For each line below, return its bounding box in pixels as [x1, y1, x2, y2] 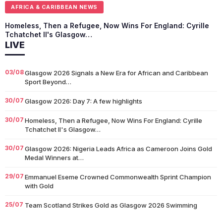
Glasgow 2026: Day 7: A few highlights [25, 97, 142, 106]
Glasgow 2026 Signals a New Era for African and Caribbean [25, 69, 208, 77]
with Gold [25, 182, 54, 190]
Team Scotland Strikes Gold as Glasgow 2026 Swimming [25, 201, 197, 210]
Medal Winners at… [25, 154, 84, 162]
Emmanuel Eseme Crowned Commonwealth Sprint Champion [25, 173, 211, 181]
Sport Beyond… [25, 78, 71, 86]
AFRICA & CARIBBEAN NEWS [11, 3, 98, 11]
